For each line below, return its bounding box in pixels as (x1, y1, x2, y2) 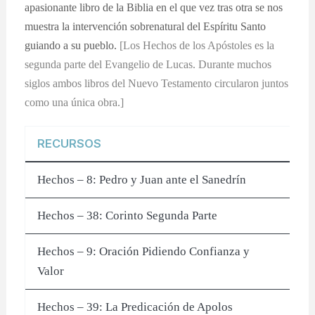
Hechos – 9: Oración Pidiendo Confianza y (37, 244, 250, 258)
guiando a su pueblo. (25, 38, 120, 52)
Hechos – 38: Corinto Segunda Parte (37, 208, 218, 222)
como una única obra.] (25, 95, 124, 109)
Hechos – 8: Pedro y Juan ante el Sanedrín (37, 172, 247, 186)
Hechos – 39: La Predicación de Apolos (37, 300, 233, 314)
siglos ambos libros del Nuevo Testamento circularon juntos (25, 76, 289, 90)
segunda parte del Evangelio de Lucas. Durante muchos (25, 57, 272, 71)
